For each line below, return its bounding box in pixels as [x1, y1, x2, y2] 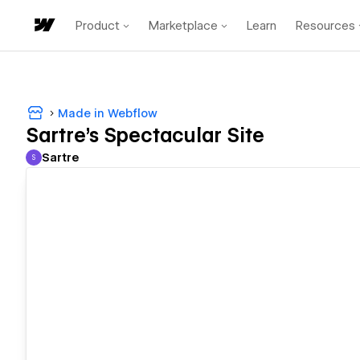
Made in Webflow [58, 106, 157, 120]
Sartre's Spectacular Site [26, 124, 264, 148]
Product [76, 18, 120, 33]
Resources [296, 18, 355, 33]
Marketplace [149, 18, 218, 33]
